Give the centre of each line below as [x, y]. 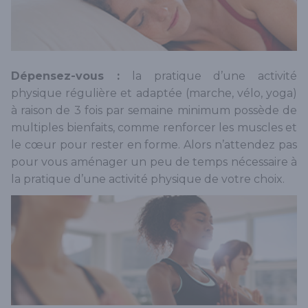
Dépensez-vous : [72, 76]
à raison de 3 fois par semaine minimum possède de [154, 111]
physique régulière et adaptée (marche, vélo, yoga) [154, 93]
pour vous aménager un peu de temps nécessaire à [154, 162]
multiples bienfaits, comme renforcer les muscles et [154, 128]
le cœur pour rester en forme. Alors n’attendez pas [154, 145]
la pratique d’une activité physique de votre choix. [148, 179]
